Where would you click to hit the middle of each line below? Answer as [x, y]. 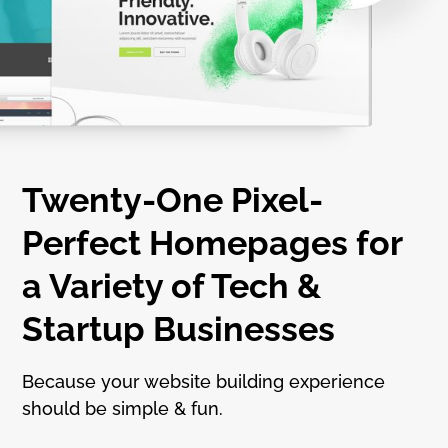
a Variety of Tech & [172, 285]
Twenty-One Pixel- [173, 199]
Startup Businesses [179, 328]
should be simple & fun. [123, 408]
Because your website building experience [204, 381]
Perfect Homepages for [212, 242]
